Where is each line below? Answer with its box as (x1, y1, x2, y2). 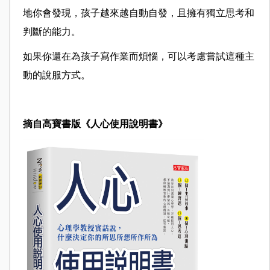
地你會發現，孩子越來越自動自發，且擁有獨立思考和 (22, 8, 254, 19)
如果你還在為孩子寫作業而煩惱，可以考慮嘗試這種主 (22, 51, 254, 62)
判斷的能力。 (22, 27, 81, 37)
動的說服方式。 (22, 70, 90, 81)
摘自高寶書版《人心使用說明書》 (22, 119, 168, 130)
